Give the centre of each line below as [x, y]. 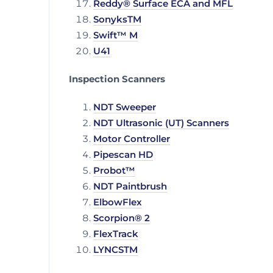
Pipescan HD [123, 154]
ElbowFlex [118, 202]
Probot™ [114, 170]
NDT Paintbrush [130, 186]
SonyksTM [117, 20]
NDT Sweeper [125, 107]
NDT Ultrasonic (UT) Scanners [161, 123]
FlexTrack [116, 234]
